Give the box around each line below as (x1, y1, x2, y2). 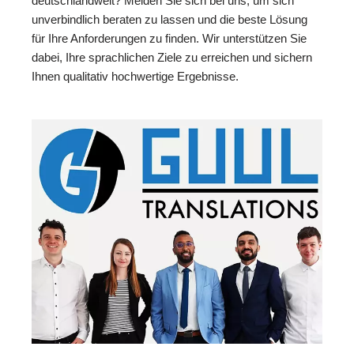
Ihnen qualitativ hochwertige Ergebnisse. (32, 70, 239, 84)
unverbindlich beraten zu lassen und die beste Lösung (32, 13, 307, 27)
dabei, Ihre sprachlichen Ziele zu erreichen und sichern (32, 51, 312, 65)
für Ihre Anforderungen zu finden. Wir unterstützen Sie (32, 32, 307, 46)
